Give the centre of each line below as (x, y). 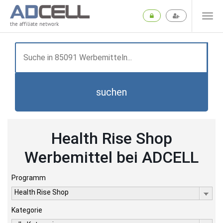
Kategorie (27, 210)
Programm (29, 178)
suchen (111, 92)
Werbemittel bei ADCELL (111, 157)
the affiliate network (34, 24)
